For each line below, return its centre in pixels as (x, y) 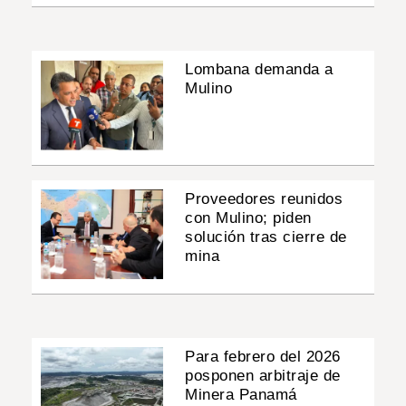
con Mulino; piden (248, 217)
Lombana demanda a (259, 70)
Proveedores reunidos (264, 198)
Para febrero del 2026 (263, 356)
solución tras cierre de (266, 237)
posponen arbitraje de (263, 375)
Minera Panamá (241, 394)
